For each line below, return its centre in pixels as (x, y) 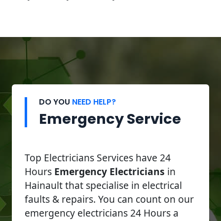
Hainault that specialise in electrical (103, 185)
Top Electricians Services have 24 (98, 157)
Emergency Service (110, 119)
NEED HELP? (94, 102)
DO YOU (55, 102)
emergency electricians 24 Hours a (102, 213)
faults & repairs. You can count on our (109, 199)
